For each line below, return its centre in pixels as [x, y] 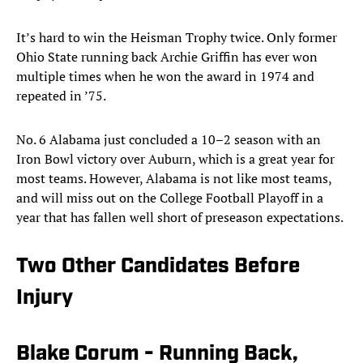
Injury [45, 299]
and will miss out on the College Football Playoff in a [170, 198]
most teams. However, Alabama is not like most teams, [174, 179]
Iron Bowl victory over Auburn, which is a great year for [175, 159]
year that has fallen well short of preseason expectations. [180, 218]
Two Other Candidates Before [158, 267]
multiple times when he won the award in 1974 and [165, 77]
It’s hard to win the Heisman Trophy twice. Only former [177, 38]
